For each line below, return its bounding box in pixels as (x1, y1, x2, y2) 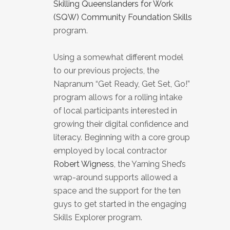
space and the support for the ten (53, 186, 181, 196)
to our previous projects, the (53, 66, 159, 75)
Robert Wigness (53, 159, 114, 169)
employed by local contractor (53, 146, 167, 156)
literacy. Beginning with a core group (53, 132, 190, 142)
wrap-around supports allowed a (53, 172, 178, 182)
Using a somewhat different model (53, 52, 183, 62)
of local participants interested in (53, 106, 177, 116)
